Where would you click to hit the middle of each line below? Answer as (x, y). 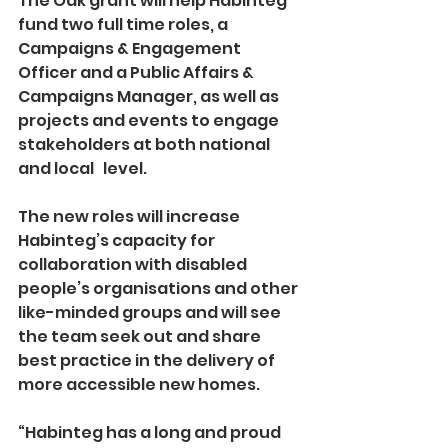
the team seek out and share (141, 336)
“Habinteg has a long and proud (151, 432)
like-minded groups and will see (151, 312)
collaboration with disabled (134, 264)
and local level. (82, 168)
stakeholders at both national (145, 144)
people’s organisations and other (159, 288)
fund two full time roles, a (124, 24)
